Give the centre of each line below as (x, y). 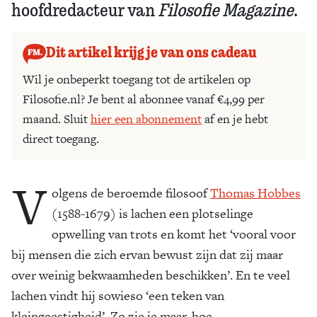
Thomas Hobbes (255, 192)
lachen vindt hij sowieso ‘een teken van (118, 295)
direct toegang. (61, 138)
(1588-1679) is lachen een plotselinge (152, 213)
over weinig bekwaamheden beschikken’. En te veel (151, 275)
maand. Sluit (57, 119)
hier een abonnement (146, 119)
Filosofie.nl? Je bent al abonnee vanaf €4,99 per (144, 99)
